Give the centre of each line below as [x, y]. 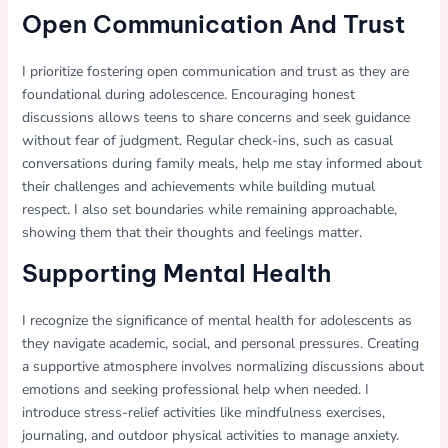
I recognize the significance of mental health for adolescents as [216, 320]
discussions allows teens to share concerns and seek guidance [215, 117]
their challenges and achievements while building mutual [198, 186]
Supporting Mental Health [176, 272]
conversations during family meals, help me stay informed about [221, 163]
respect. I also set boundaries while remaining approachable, [209, 209]
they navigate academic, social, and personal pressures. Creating [220, 343]
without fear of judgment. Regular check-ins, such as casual [207, 140]
